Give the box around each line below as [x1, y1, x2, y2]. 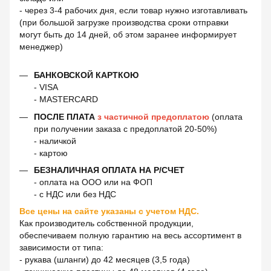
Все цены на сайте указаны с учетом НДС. [19, 206, 199, 217]
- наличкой [34, 135, 76, 146]
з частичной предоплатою [97, 111, 212, 122]
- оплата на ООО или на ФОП [34, 177, 152, 187]
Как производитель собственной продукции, [19, 218, 194, 229]
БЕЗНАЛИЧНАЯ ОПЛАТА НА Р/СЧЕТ [34, 165, 184, 175]
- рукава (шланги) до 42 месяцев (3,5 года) [19, 255, 190, 265]
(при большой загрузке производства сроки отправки [19, 18, 229, 28]
